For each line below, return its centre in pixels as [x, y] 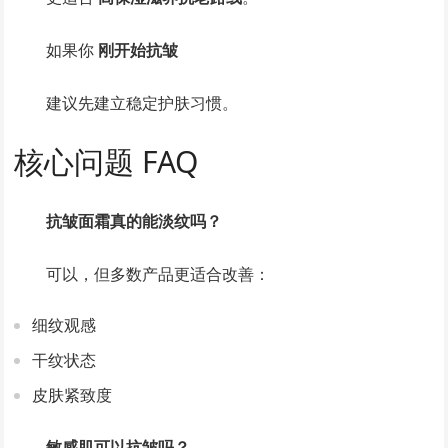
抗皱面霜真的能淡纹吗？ [134, 220]
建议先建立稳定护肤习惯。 [142, 102]
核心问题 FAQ [106, 161]
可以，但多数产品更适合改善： [158, 273]
